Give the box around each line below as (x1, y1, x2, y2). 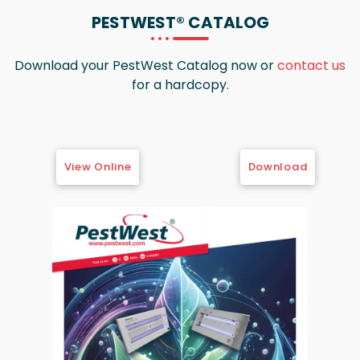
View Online (63, 158, 132, 174)
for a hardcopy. (131, 75, 229, 94)
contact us (277, 55, 346, 75)
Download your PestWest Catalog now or (14, 55, 277, 75)
